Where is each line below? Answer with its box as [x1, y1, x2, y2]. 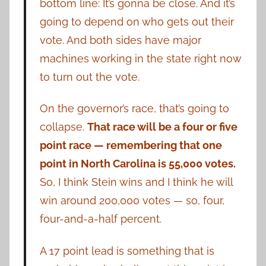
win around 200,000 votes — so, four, [39, 194, 224, 207]
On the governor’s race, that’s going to [39, 102, 229, 115]
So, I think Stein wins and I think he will [39, 176, 233, 189]
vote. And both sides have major [39, 33, 201, 46]
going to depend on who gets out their [39, 15, 234, 28]
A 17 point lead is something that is [39, 244, 214, 257]
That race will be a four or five [87, 121, 237, 134]
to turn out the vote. [39, 70, 142, 83]
